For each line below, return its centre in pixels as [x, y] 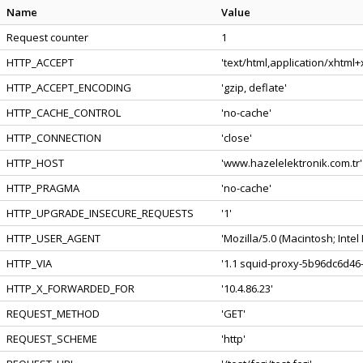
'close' [237, 138]
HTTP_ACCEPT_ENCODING [69, 88]
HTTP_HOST [35, 163]
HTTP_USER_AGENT [53, 238]
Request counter [47, 37]
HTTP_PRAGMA [43, 188]
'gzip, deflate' [254, 88]
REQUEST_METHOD [53, 314]
